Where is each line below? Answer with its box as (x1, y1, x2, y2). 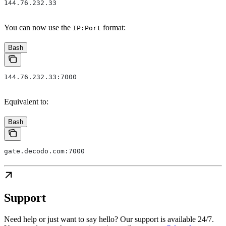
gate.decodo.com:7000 (4, 147, 85, 155)
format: (101, 23, 126, 32)
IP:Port (73, 24, 101, 32)
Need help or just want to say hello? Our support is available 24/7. (4, 215, 214, 224)
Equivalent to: (4, 97, 48, 106)
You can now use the (4, 23, 73, 32)
